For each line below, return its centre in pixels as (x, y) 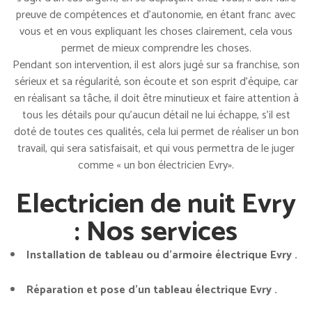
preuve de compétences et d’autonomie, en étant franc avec (156, 15)
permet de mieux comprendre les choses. (156, 48)
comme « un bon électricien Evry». (156, 165)
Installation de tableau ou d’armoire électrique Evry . (162, 255)
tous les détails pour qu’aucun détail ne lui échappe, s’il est (156, 115)
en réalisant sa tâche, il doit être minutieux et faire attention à (156, 98)
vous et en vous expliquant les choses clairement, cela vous (156, 31)
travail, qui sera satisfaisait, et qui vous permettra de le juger (156, 148)
